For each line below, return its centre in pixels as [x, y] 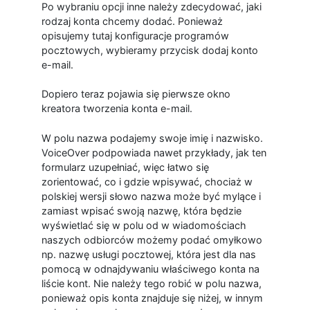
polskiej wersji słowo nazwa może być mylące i [151, 196]
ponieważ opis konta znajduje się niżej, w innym [152, 298]
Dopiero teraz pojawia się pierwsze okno [136, 94]
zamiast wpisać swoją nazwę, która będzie [141, 210]
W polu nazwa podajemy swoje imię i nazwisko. [152, 138]
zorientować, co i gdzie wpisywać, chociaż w [147, 181]
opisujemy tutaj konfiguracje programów [135, 35]
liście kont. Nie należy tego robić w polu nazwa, [151, 283]
